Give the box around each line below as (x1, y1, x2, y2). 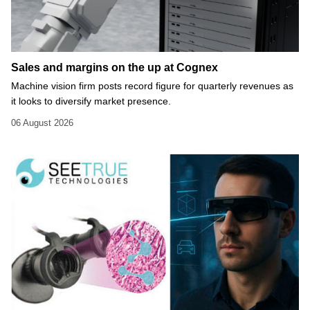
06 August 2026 (11, 117, 73, 128)
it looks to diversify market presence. (11, 95, 171, 107)
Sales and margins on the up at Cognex (11, 61, 218, 73)
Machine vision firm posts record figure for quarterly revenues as (11, 80, 293, 91)
